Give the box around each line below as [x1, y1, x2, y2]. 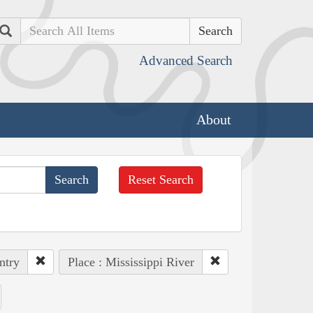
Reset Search [128, 172, 194, 187]
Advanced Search [139, 53, 233, 68]
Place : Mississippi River [67, 254, 194, 269]
